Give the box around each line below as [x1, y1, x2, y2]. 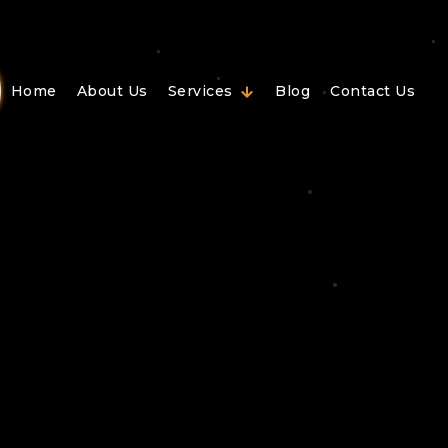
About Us [76, 81, 148, 100]
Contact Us [330, 81, 416, 100]
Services [167, 81, 238, 100]
